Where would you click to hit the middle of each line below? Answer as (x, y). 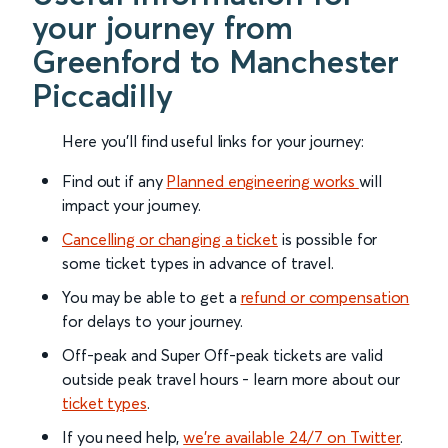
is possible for (327, 239)
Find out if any (114, 181)
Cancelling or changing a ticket (170, 239)
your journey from (163, 28)
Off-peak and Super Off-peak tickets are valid (222, 355)
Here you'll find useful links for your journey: (213, 141)
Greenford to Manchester (215, 62)
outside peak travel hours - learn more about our (231, 379)
